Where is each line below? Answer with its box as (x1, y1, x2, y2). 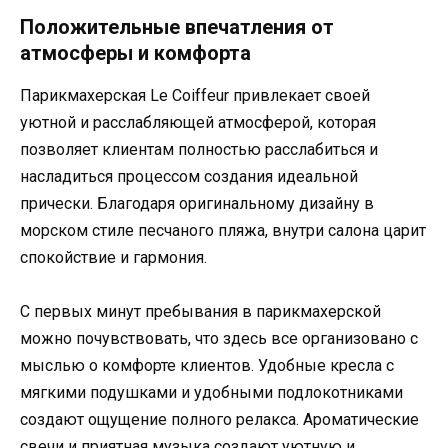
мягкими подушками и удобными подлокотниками (20, 383, 403, 403)
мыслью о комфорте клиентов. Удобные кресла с (20, 356, 394, 376)
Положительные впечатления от (20, 15, 334, 40)
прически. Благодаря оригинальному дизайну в (20, 194, 374, 214)
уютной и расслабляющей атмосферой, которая (20, 113, 376, 133)
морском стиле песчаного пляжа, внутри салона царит (20, 221, 426, 241)
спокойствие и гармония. (20, 248, 207, 268)
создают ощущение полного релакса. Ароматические (20, 410, 419, 430)
